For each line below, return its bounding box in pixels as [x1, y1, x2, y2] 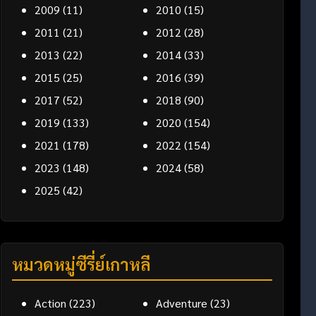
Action [34, 296, 66, 311]
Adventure [156, 296, 208, 311]
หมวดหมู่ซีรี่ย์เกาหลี [11, 253, 151, 276]
